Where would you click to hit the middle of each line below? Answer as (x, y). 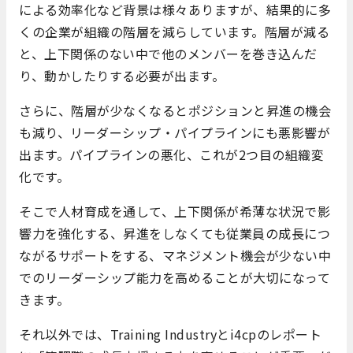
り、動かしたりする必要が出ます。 (122, 76)
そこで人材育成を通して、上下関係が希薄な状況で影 (175, 212)
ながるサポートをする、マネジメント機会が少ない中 (175, 256)
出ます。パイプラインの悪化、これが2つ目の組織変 (171, 155)
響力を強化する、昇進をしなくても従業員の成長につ (175, 234)
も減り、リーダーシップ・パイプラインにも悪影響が (175, 133)
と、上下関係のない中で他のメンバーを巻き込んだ (168, 54)
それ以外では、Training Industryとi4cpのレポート (170, 334)
